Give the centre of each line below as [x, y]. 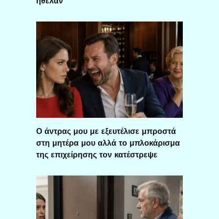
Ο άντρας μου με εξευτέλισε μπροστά [106, 131]
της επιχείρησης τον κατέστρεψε [97, 155]
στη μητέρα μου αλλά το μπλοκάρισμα [108, 143]
